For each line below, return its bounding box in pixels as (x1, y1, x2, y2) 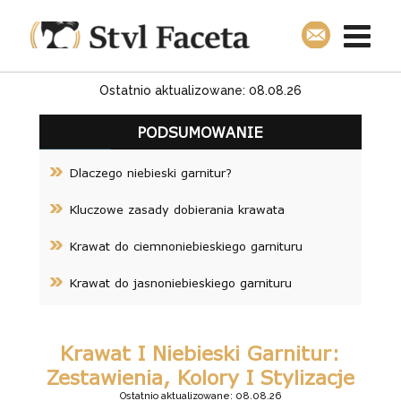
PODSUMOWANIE (137, 124, 264, 141)
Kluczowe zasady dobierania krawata (69, 202, 285, 217)
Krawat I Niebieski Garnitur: (60, 341, 341, 365)
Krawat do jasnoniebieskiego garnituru (69, 276, 292, 290)
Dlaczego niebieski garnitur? (69, 166, 236, 180)
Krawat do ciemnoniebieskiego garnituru (69, 239, 307, 253)
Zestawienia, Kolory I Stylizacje (46, 365, 354, 389)
